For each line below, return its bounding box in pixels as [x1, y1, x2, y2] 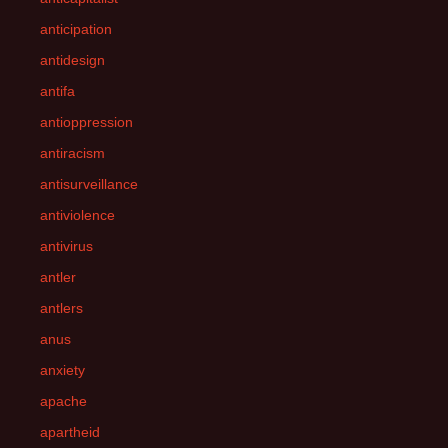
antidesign [40, 52, 105, 68]
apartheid [40, 424, 100, 440]
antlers [40, 300, 83, 316]
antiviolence [40, 207, 115, 223]
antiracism [40, 145, 105, 161]
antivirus [40, 238, 93, 254]
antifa [40, 83, 75, 99]
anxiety [40, 362, 85, 378]
